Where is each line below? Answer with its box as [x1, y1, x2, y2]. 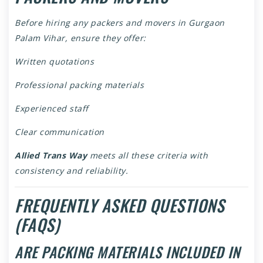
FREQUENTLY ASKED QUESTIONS [15, 193, 224, 218]
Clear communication [15, 126, 104, 138]
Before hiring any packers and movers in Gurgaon [15, 17, 225, 29]
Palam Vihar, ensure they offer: [15, 32, 146, 44]
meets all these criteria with [87, 150, 208, 161]
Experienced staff [15, 103, 89, 114]
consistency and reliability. [15, 165, 128, 177]
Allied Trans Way [15, 150, 87, 161]
